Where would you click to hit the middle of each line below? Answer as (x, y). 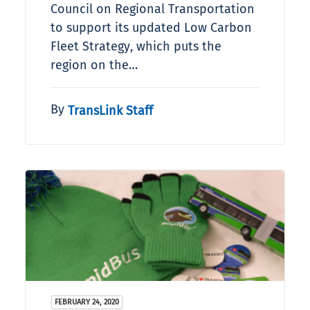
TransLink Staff (110, 110)
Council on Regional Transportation (153, 9)
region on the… (94, 65)
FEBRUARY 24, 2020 (87, 302)
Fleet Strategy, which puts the (136, 47)
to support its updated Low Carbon (151, 28)
